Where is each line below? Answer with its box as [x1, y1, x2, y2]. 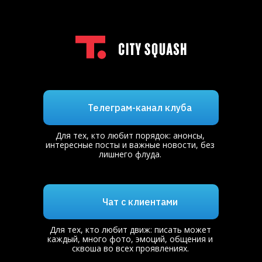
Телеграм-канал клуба [88, 102, 192, 113]
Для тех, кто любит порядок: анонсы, [56, 130, 205, 141]
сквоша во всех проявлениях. [71, 243, 189, 254]
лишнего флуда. [99, 149, 161, 160]
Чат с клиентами [102, 196, 178, 208]
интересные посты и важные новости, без [46, 139, 215, 150]
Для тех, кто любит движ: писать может [49, 224, 211, 235]
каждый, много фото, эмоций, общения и [47, 233, 213, 244]
